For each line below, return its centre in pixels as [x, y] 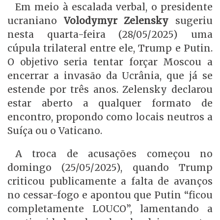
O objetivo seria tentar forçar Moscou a [110, 62]
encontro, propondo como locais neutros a [110, 117]
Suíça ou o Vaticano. [55, 130]
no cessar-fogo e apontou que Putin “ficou [110, 195]
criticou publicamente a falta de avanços [110, 181]
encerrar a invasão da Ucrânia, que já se [110, 75]
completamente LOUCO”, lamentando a [110, 209]
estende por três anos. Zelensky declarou [110, 89]
